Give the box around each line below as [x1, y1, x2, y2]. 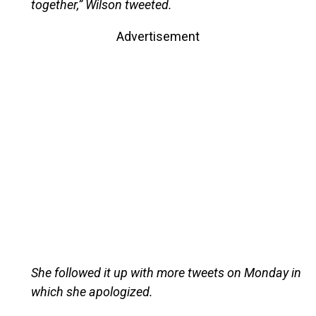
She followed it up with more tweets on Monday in [30, 265, 301, 280]
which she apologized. [30, 284, 153, 299]
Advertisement [116, 28, 200, 44]
